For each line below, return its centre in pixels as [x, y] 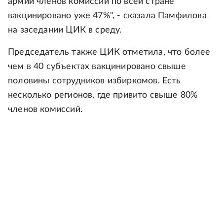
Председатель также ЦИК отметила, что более [109, 52]
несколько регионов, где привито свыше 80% [103, 95]
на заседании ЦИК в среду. [65, 30]
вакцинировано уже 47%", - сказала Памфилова [107, 16]
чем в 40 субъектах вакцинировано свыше [97, 67]
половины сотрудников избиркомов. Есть [94, 81]
